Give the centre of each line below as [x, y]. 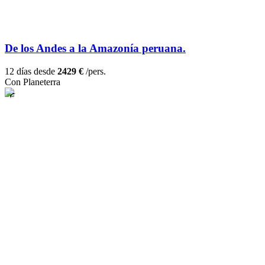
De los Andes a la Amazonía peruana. [95, 49]
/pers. [95, 72]
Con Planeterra [33, 82]
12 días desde [31, 72]
